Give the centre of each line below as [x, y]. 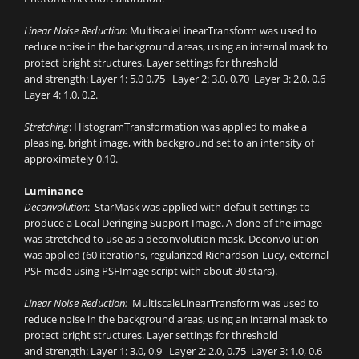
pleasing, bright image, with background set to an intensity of [169, 143]
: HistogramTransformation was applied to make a [188, 127]
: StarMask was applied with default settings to [199, 207]
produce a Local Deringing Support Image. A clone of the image [173, 223]
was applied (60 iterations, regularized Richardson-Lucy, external [176, 255]
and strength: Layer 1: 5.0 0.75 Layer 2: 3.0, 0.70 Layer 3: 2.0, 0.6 [176, 79]
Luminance [54, 191]
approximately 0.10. [71, 159]
